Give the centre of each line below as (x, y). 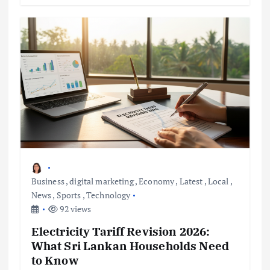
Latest (191, 181)
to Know (55, 260)
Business (48, 181)
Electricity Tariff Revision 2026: (121, 231)
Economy (157, 181)
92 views (75, 209)
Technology (108, 195)
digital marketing (102, 181)
